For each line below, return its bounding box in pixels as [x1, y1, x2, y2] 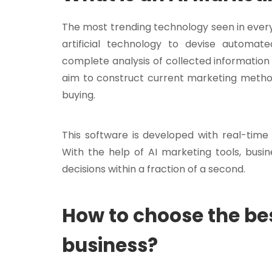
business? [62, 232, 158, 259]
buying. [62, 88, 95, 103]
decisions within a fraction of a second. [62, 162, 245, 177]
